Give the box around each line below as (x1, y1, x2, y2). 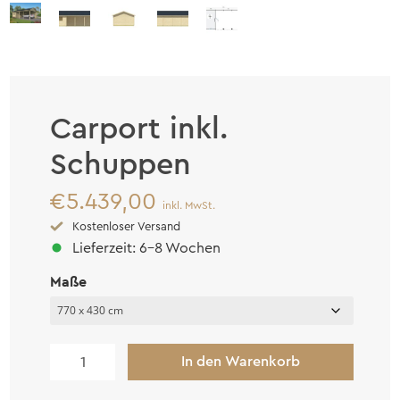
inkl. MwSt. (162, 199, 216, 211)
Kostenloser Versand (72, 220, 181, 232)
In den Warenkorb (181, 354, 301, 369)
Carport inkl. (50, 113, 229, 145)
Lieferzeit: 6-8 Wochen (72, 240, 221, 255)
